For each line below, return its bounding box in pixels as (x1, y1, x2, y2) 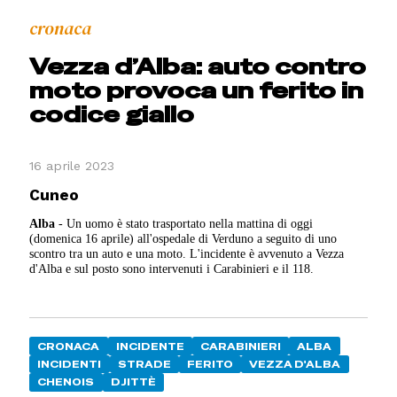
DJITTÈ (110, 376, 156, 389)
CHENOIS (37, 376, 95, 389)
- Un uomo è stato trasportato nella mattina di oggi (55, 215, 314, 230)
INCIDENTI (37, 357, 102, 370)
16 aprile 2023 (29, 159, 115, 174)
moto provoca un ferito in (29, 76, 364, 105)
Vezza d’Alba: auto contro (29, 52, 367, 81)
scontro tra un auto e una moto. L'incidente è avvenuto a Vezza (29, 245, 345, 261)
